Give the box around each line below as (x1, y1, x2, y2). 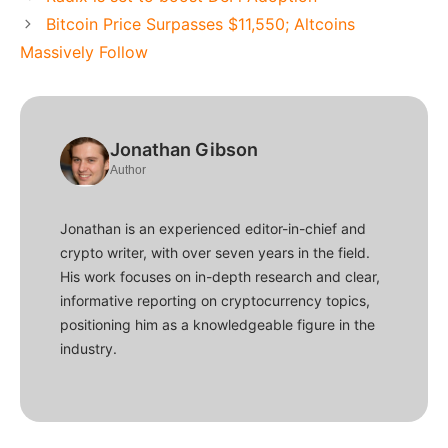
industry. (60, 340, 117, 358)
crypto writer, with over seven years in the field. (60, 244, 370, 262)
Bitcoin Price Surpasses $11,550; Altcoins (45, 14, 355, 35)
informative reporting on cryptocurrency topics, (60, 292, 370, 310)
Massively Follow (20, 42, 148, 63)
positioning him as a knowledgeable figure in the (60, 316, 375, 334)
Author (110, 163, 146, 178)
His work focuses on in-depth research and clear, (60, 268, 380, 286)
